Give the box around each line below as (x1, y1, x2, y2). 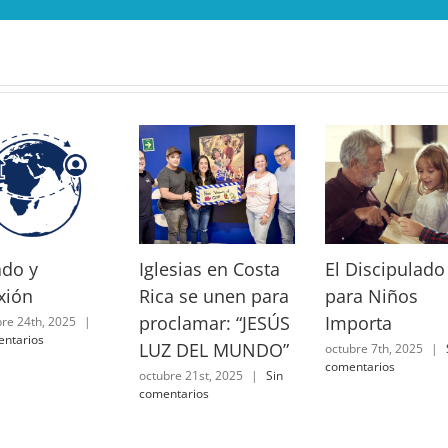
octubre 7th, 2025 (325, 339, 424, 357)
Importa (325, 311, 393, 336)
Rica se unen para (139, 284, 290, 309)
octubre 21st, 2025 (139, 366, 244, 384)
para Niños (325, 284, 419, 309)
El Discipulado (325, 257, 446, 282)
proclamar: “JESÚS (139, 311, 291, 336)
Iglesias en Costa (139, 257, 281, 282)
